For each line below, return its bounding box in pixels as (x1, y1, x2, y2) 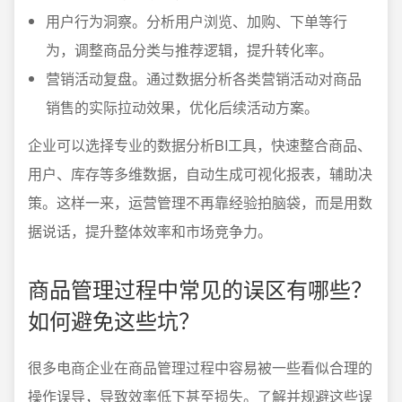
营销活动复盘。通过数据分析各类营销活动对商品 (46, 67, 362, 89)
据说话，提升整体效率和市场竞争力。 (28, 220, 272, 241)
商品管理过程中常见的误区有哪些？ (28, 272, 372, 304)
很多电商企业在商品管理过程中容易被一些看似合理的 (28, 356, 372, 378)
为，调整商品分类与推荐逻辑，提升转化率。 (46, 39, 333, 60)
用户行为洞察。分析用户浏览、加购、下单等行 (46, 10, 347, 31)
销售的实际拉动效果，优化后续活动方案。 (46, 96, 319, 118)
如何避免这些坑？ (28, 303, 200, 336)
